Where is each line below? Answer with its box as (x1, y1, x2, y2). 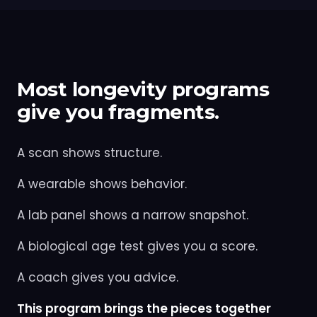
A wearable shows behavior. (17, 175, 187, 192)
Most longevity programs (17, 76, 270, 101)
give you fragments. (17, 99, 220, 124)
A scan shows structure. (17, 144, 162, 161)
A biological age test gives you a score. (17, 237, 258, 255)
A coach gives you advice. (17, 268, 178, 286)
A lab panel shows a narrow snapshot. (17, 206, 248, 224)
